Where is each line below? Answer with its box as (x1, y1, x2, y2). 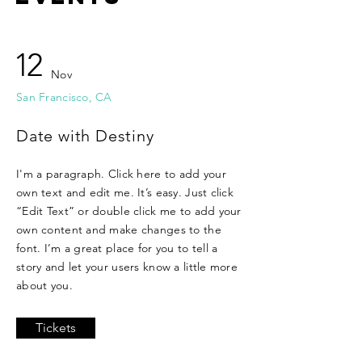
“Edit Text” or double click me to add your (16, 204, 242, 218)
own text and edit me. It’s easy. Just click (16, 185, 234, 200)
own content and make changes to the (16, 222, 221, 237)
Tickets (36, 320, 76, 335)
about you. (16, 278, 73, 293)
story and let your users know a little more (16, 259, 238, 274)
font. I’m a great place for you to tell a (16, 241, 218, 255)
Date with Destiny (16, 126, 154, 145)
